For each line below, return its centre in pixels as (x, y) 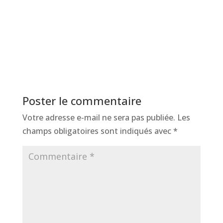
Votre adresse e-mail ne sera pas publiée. (99, 118)
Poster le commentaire (82, 101)
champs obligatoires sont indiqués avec (98, 131)
